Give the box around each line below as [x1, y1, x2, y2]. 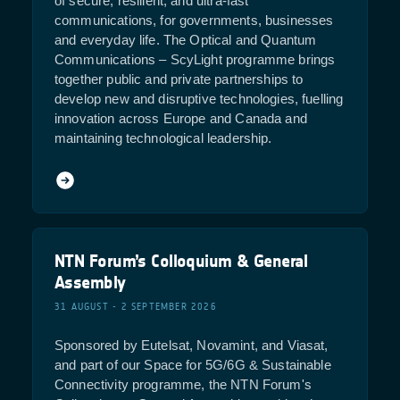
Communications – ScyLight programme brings [54, 51, 336, 67]
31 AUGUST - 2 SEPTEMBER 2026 [54, 301, 217, 313]
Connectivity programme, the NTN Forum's [54, 377, 312, 393]
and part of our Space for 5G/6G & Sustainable [54, 357, 331, 373]
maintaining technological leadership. [54, 129, 272, 146]
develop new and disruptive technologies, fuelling [54, 90, 344, 106]
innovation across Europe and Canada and [54, 110, 307, 126]
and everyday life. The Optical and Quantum [54, 31, 317, 47]
